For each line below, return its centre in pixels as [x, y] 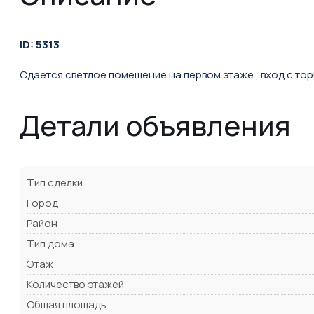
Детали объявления [155, 125]
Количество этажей [75, 285]
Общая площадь [67, 305]
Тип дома [50, 244]
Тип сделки [55, 183]
